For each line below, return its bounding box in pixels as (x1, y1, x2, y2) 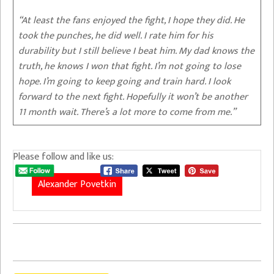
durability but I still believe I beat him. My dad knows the (18, 42, 254, 59)
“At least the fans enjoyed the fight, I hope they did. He (18, 12, 245, 29)
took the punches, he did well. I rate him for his (18, 27, 213, 44)
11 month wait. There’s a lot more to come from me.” (18, 103, 235, 120)
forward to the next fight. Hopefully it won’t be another (18, 88, 248, 105)
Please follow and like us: (13, 148, 114, 165)
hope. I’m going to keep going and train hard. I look (18, 73, 231, 90)
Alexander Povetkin (38, 176, 116, 193)
